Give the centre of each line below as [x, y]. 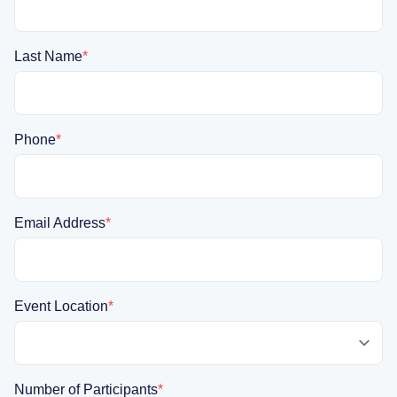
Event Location [61, 306]
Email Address [60, 222]
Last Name [48, 56]
